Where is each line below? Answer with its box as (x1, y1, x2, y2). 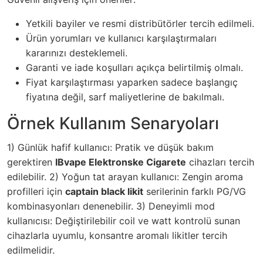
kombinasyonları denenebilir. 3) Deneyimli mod (7, 200, 215, 213)
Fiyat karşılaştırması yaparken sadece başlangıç (26, 76, 238, 89)
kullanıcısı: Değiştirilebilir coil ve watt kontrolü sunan (7, 215, 240, 227)
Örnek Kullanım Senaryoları (7, 113, 219, 134)
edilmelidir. (7, 244, 55, 257)
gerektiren (7, 156, 55, 168)
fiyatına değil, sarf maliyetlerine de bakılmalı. (26, 91, 224, 103)
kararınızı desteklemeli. (26, 47, 127, 59)
